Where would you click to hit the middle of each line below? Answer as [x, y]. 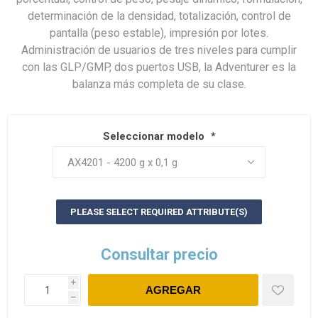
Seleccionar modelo [155, 137]
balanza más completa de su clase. [159, 84]
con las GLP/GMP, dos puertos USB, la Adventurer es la [159, 67]
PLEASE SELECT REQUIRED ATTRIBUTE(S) [159, 212]
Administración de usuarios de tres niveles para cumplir [159, 50]
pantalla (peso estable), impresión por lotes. [159, 33]
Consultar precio [159, 255]
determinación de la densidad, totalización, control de [159, 16]
